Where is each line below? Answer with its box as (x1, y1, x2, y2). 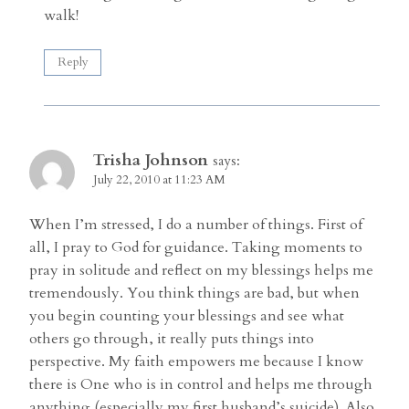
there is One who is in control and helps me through (29, 374, 372, 395)
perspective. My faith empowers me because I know (29, 351, 363, 372)
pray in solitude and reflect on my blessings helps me (29, 260, 373, 281)
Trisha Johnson (93, 149, 208, 173)
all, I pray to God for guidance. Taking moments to (29, 237, 362, 258)
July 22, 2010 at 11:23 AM (93, 172, 225, 189)
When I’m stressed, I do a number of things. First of (29, 215, 362, 236)
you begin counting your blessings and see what (29, 306, 344, 327)
